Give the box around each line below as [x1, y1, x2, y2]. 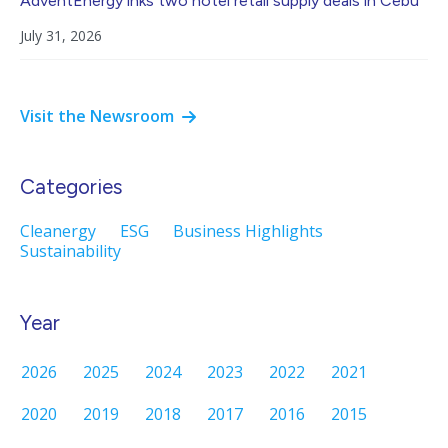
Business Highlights [173, 219, 323, 242]
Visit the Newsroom [20, 104, 174, 127]
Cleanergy [20, 219, 96, 242]
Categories [20, 173, 122, 199]
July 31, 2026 [20, 25, 102, 45]
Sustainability [20, 239, 121, 262]
